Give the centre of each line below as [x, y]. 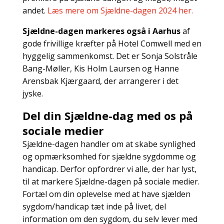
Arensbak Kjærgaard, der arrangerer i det [100, 81]
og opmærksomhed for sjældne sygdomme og [109, 156]
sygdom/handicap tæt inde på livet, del [94, 206]
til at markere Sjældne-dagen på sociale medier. [111, 181]
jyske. [33, 93]
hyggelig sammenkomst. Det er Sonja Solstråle [110, 56]
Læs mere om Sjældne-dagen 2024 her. [120, 10]
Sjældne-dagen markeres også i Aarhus [101, 31]
